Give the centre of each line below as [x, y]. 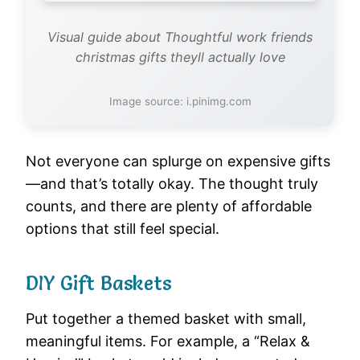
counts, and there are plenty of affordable [169, 207]
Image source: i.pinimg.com [180, 102]
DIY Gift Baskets [98, 284]
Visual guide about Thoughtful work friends [180, 37]
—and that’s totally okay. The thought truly [172, 184]
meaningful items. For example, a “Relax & [168, 342]
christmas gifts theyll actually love [180, 57]
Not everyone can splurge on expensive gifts [178, 162]
